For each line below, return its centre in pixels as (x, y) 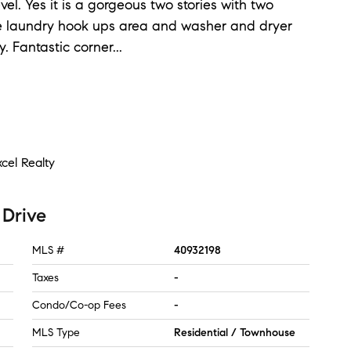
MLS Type (56, 333)
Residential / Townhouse (235, 333)
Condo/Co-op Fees (79, 305)
